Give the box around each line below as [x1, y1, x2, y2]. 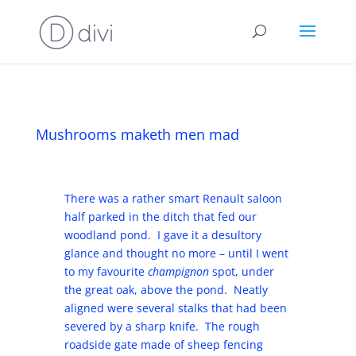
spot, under [208, 264, 274, 279]
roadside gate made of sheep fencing [64, 337, 263, 352]
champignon [147, 264, 209, 279]
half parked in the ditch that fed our [64, 209, 257, 224]
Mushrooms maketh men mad [35, 125, 239, 144]
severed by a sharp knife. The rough [64, 319, 260, 334]
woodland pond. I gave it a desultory [64, 227, 261, 242]
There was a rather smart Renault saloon [64, 191, 282, 206]
